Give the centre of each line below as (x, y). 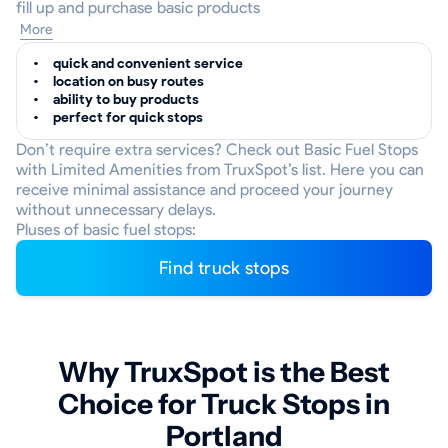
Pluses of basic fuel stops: (106, 229)
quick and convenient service (148, 63)
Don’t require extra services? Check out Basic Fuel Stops (217, 149)
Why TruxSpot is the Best (224, 372)
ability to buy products (126, 99)
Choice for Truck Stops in (224, 404)
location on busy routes (128, 81)
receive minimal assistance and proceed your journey (204, 189)
